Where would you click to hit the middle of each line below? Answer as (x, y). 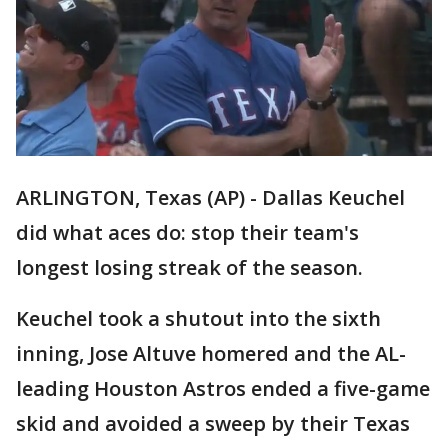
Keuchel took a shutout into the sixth (198, 319)
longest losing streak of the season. (189, 268)
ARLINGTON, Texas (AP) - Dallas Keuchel (210, 198)
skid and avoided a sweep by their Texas (213, 424)
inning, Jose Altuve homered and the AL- (211, 354)
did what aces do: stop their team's (187, 233)
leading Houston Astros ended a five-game (223, 389)
